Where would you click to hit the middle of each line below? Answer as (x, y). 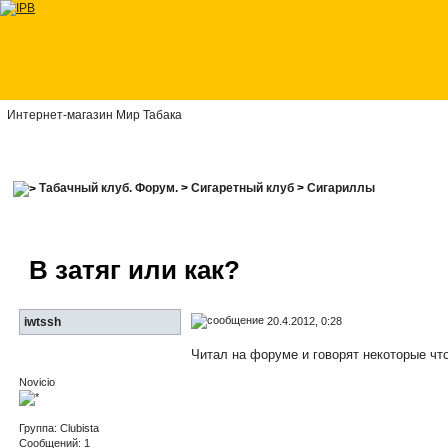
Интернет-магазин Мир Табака (94, 115)
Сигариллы (341, 188)
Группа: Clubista (59, 427)
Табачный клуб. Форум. (109, 188)
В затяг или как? (135, 270)
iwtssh (43, 321)
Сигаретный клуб (243, 188)
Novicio (37, 381)
